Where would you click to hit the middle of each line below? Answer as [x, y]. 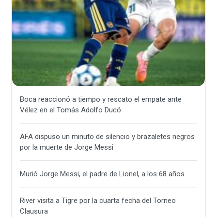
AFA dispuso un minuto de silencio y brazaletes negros [107, 136]
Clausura [34, 211]
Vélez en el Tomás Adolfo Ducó [70, 110]
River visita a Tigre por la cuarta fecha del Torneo [98, 200]
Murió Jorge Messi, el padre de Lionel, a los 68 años [102, 174]
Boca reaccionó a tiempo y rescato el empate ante [101, 99]
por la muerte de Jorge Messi [67, 147]
